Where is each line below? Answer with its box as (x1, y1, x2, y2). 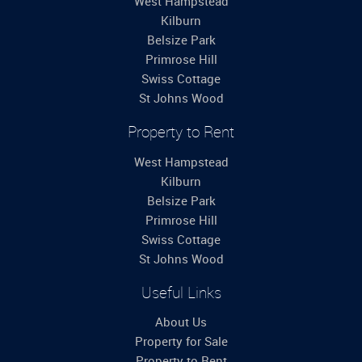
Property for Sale (134, 333, 228, 350)
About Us (155, 314, 207, 330)
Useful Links (141, 281, 221, 302)
